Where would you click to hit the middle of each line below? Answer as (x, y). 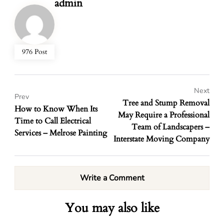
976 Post (34, 52)
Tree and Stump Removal (166, 103)
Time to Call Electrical (53, 121)
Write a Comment (112, 178)
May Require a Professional (164, 115)
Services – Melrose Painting (61, 133)
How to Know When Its (56, 109)
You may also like (112, 208)
